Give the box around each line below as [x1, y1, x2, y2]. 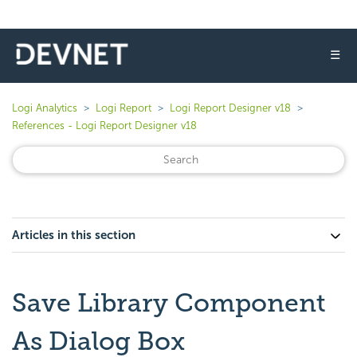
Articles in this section [12, 228, 135, 242]
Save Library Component [12, 288, 326, 318]
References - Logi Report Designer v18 [12, 120, 197, 131]
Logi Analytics [12, 102, 77, 114]
